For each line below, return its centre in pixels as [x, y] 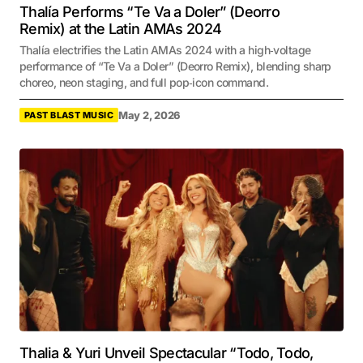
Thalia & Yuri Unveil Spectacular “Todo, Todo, [167, 352]
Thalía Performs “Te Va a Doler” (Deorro [149, 12]
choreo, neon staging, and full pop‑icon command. [144, 83]
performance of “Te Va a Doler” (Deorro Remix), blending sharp [175, 66]
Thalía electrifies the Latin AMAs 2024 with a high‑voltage [165, 50]
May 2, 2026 [149, 115]
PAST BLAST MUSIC [69, 115]
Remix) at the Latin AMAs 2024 [121, 29]
